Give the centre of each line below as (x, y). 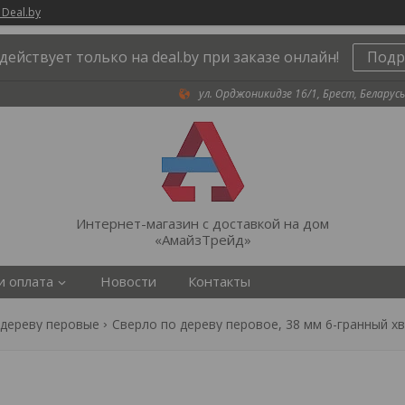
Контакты (219, 281)
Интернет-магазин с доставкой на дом (202, 223)
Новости (128, 281)
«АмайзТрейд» (202, 240)
